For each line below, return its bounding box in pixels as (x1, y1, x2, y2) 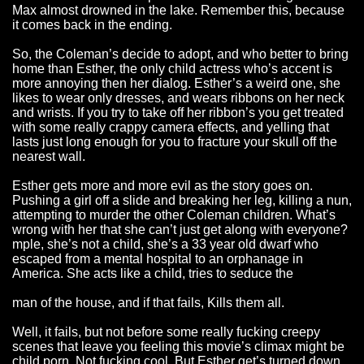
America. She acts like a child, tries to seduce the (12, 266, 293, 281)
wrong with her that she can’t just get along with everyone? (12, 223, 348, 237)
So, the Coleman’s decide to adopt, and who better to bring (12, 47, 349, 62)
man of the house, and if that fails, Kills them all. (12, 296, 284, 310)
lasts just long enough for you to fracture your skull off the (12, 135, 337, 149)
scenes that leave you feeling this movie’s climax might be (12, 340, 344, 354)
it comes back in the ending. (12, 18, 172, 32)
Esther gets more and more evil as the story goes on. (12, 179, 313, 193)
